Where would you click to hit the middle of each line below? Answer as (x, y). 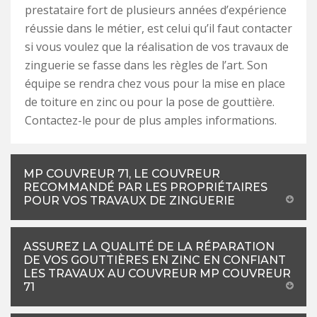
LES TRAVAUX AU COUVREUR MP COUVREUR (157, 273)
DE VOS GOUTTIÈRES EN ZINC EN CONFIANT (155, 260)
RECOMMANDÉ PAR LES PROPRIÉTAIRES (145, 187)
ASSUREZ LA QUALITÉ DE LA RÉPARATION (149, 246)
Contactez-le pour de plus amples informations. (151, 120)
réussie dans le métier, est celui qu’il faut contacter (158, 28)
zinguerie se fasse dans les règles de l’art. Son (146, 65)
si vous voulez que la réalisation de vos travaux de (157, 46)
